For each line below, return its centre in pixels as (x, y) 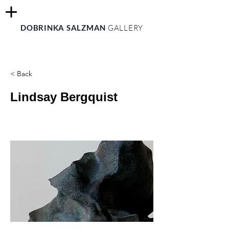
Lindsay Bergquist (64, 97)
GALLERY (125, 28)
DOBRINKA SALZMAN (64, 28)
